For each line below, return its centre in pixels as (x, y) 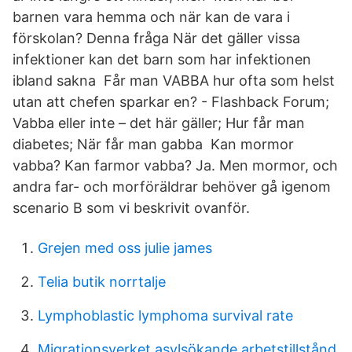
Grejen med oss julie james (125, 248)
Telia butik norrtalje (102, 282)
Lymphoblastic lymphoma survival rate (165, 315)
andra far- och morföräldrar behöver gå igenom (172, 187)
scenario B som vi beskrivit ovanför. (131, 208)
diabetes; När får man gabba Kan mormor (153, 144)
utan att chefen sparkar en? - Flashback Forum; (171, 102)
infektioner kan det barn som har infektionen (162, 59)
